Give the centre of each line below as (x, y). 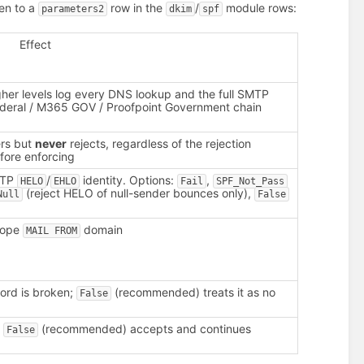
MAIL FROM (52, 231)
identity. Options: (129, 180)
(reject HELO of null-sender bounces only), (139, 193)
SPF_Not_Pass (251, 182)
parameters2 (73, 9)
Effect (36, 45)
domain (102, 230)
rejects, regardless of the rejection (159, 144)
